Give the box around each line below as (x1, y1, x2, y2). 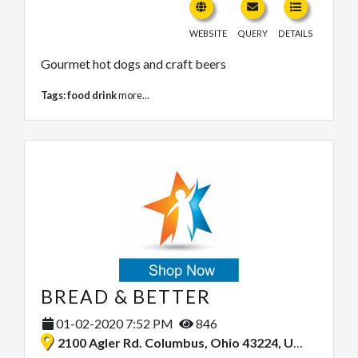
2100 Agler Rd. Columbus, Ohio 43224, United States (58, 334, 293, 350)
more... (118, 88, 149, 101)
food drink (67, 88, 117, 101)
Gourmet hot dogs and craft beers (41, 55, 226, 71)
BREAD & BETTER (41, 284, 211, 308)
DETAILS (278, 27, 313, 38)
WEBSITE (189, 27, 227, 38)
